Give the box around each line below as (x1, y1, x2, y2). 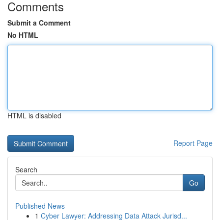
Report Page (173, 138, 213, 148)
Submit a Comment (7, 18, 71, 27)
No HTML (7, 30, 38, 40)
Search (15, 165, 37, 174)
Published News (15, 201, 65, 211)
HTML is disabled (7, 110, 61, 120)
